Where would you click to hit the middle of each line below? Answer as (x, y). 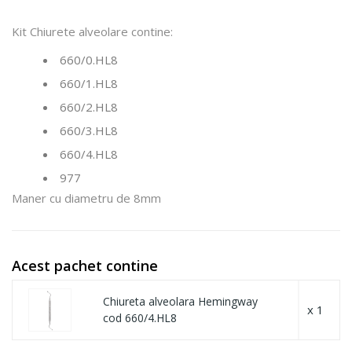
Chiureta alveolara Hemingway (180, 301)
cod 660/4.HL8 (140, 318)
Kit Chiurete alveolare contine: (92, 31)
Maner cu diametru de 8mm (86, 198)
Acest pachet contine (85, 265)
